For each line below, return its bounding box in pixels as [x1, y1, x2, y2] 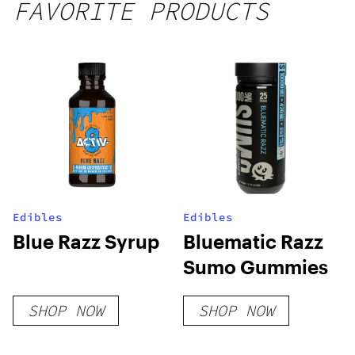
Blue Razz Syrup [13, 230, 159, 253]
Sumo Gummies [183, 255, 329, 278]
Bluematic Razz [183, 230, 324, 253]
